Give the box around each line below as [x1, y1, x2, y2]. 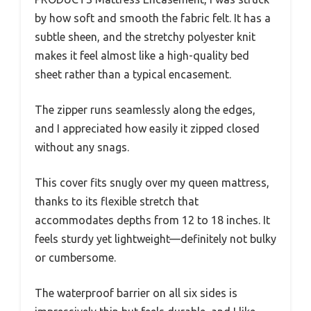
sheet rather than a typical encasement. [35, 67, 231, 81]
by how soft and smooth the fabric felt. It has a [35, 11, 271, 24]
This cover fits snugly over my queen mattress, [35, 176, 269, 189]
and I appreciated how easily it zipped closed [35, 121, 260, 135]
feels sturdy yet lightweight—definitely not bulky [35, 232, 276, 245]
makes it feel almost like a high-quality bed [35, 49, 249, 62]
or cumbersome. [35, 251, 116, 264]
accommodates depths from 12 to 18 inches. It [35, 213, 270, 226]
